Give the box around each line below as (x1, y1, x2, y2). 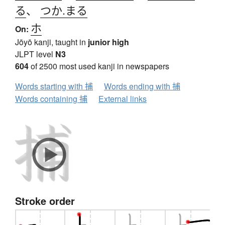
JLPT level (15, 48, 55, 60)
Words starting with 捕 (15, 80, 93, 92)
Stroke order (15, 193, 75, 208)
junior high (88, 36, 129, 48)
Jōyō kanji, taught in (15, 36, 88, 48)
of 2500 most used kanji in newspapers (29, 60, 169, 72)
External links (98, 93, 147, 105)
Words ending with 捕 (104, 80, 180, 92)
